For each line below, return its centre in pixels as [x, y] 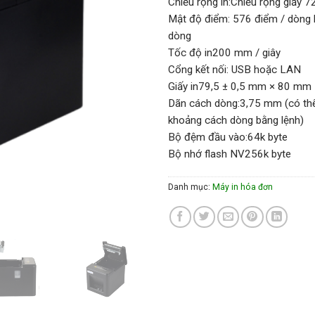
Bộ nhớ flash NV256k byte [230, 154]
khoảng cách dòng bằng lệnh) [236, 120]
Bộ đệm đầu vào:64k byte [228, 137]
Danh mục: [190, 187]
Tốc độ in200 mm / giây [224, 52]
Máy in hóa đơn [243, 187]
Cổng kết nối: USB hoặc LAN [234, 69]
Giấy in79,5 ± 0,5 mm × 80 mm [240, 86]
